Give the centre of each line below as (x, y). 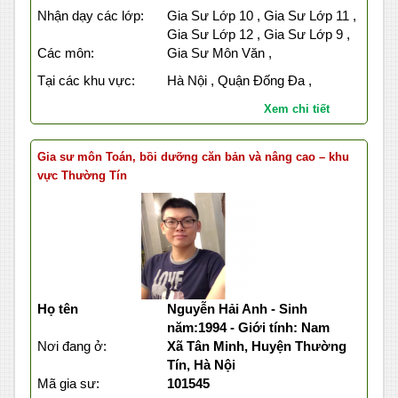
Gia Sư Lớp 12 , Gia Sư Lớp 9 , (258, 35)
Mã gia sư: (68, 384)
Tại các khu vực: (86, 81)
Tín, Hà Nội (201, 365)
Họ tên (58, 309)
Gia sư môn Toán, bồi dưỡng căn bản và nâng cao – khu (193, 157)
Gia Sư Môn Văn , (219, 53)
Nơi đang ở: (72, 346)
